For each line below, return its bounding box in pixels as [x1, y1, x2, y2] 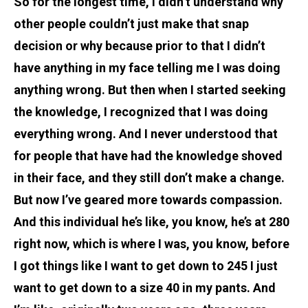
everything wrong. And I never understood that [14, 126, 278, 141]
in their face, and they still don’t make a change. [14, 170, 285, 185]
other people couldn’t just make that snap [14, 16, 249, 31]
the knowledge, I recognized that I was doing [14, 104, 268, 119]
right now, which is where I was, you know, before [14, 236, 289, 251]
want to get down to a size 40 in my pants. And [14, 280, 276, 295]
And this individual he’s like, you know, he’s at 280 [14, 214, 289, 229]
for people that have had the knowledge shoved [14, 148, 283, 163]
